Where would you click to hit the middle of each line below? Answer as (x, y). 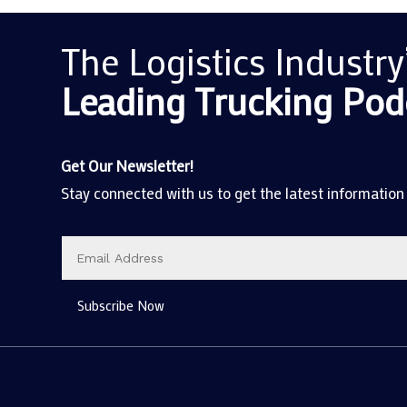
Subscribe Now (121, 305)
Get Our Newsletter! (128, 166)
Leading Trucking (202, 101)
